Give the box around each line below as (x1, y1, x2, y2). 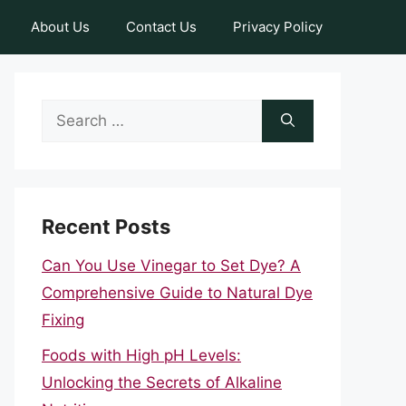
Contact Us (126, 18, 197, 35)
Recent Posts (42, 215, 170, 238)
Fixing (42, 311, 84, 329)
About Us (31, 18, 90, 35)
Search (41, 103, 92, 121)
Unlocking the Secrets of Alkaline (42, 372, 282, 391)
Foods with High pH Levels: (42, 345, 241, 364)
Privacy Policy (233, 18, 323, 35)
